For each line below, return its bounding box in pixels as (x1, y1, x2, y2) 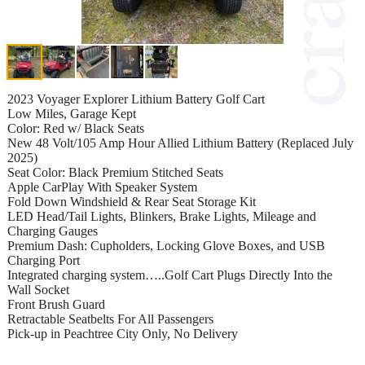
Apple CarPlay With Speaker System (7, 179, 197, 194)
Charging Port (7, 253, 80, 267)
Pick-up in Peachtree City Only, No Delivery (7, 326, 238, 341)
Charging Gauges (7, 223, 98, 238)
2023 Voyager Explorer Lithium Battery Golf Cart (7, 91, 265, 106)
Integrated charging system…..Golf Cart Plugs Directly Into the (7, 267, 332, 282)
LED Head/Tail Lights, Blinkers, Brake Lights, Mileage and (7, 209, 316, 223)
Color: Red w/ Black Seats (7, 121, 144, 135)
